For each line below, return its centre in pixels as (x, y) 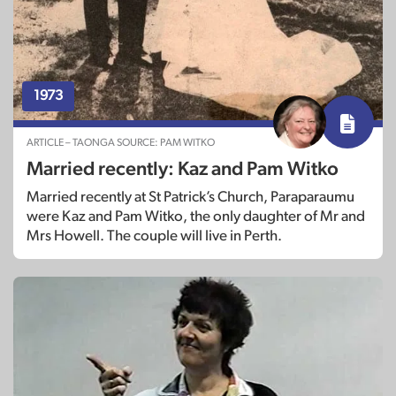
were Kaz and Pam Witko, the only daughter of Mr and (196, 217)
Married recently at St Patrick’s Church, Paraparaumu (190, 197)
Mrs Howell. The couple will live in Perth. (154, 236)
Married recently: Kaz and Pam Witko (183, 169)
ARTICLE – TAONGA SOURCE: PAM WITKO (121, 143)
